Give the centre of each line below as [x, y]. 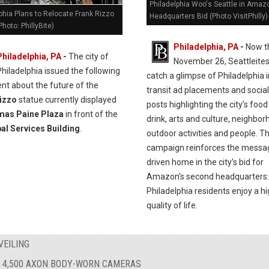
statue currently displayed [66, 99]
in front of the [90, 114]
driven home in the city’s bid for [205, 162]
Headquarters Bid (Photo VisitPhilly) [208, 16]
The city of [87, 56]
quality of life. [172, 205]
